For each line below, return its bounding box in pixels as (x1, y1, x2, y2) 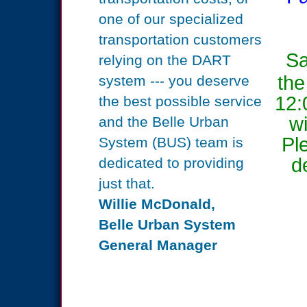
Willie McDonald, (99, 196, 215, 212)
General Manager (99, 237, 217, 253)
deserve (197, 73, 249, 88)
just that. (99, 175, 155, 191)
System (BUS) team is (99, 134, 243, 150)
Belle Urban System (99, 217, 236, 232)
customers (193, 32, 262, 47)
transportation (99, 32, 193, 47)
